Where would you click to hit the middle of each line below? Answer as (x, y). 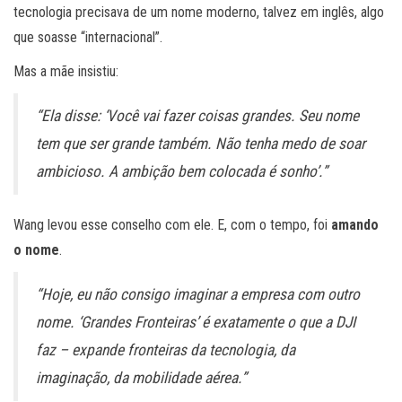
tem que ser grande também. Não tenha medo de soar (201, 144)
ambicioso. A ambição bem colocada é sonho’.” (182, 172)
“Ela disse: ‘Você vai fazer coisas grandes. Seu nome (197, 116)
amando (355, 225)
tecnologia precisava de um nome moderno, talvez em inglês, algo (199, 13)
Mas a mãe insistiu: (66, 72)
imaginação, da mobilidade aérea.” (141, 378)
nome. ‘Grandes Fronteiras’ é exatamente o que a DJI (196, 323)
